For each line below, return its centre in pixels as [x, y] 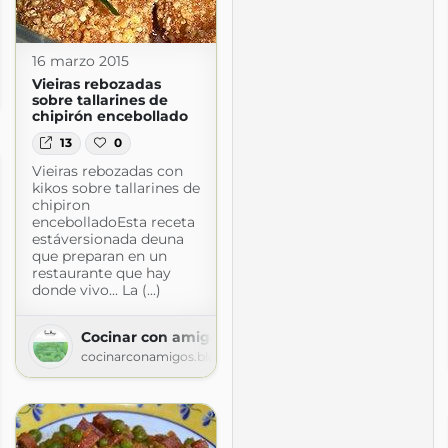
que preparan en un [99, 255]
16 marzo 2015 [80, 61]
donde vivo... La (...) [96, 289]
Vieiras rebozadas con [107, 170]
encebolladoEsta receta [113, 221]
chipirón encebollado [109, 116]
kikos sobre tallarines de [115, 187]
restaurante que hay [101, 272]
